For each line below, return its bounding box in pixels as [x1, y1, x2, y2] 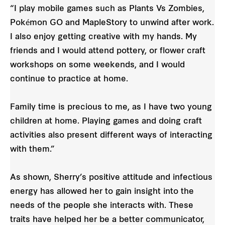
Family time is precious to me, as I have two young [10, 103, 212, 111]
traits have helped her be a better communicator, [10, 215, 204, 224]
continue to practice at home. [10, 75, 128, 83]
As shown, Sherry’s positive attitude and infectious [10, 173, 212, 182]
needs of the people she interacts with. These [10, 201, 193, 210]
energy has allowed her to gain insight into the [10, 187, 194, 196]
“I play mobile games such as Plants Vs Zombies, [10, 5, 204, 13]
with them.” [10, 145, 55, 154]
